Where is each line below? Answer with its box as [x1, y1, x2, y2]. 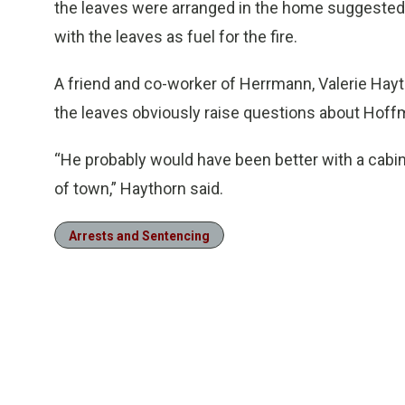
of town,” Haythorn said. [54, 179, 223, 198]
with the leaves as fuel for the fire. [54, 27, 297, 46]
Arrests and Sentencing [69, 229, 210, 243]
